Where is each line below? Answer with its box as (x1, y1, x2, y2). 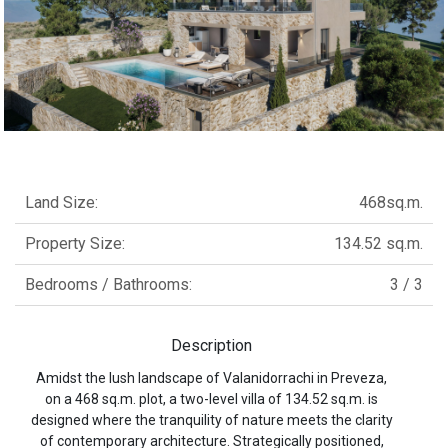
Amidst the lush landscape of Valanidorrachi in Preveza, (36, 369, 387, 386)
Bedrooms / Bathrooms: (25, 274, 192, 294)
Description (171, 335, 252, 355)
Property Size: (25, 233, 125, 253)
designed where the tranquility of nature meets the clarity (30, 411, 393, 428)
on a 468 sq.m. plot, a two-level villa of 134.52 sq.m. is (45, 390, 378, 407)
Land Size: (25, 192, 98, 212)
